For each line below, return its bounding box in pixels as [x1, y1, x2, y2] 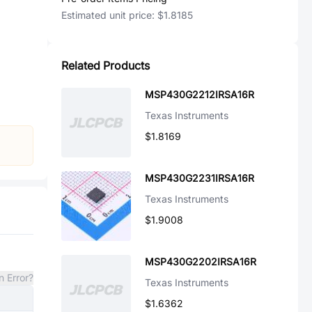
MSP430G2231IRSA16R [145, 172, 254, 184]
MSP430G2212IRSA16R [145, 88, 254, 100]
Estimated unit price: [61, 9, 157, 21]
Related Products [61, 58, 150, 72]
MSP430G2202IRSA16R [145, 256, 256, 267]
